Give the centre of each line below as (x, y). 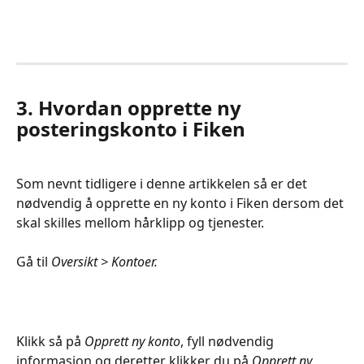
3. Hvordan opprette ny (131, 108)
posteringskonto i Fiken (131, 129)
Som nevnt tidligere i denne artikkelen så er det (163, 183)
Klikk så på (50, 341)
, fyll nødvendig (229, 341)
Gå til (34, 262)
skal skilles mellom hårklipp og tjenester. (142, 222)
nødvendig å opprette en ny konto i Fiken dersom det (182, 203)
